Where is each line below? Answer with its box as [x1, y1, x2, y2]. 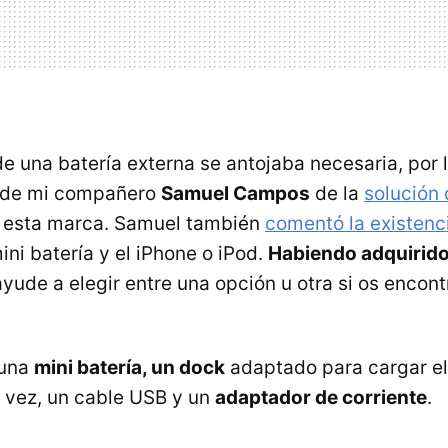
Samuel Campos [161, 182, 310, 205]
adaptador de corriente [215, 386, 427, 409]
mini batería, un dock [34, 356, 225, 379]
